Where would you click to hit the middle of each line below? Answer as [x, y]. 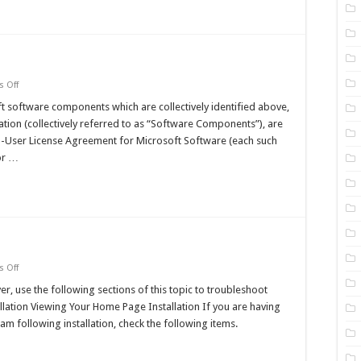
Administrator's [51, 95]
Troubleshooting [52, 278]
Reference [38, 105]
